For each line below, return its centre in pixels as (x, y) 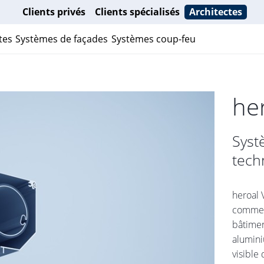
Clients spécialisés (137, 12)
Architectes (215, 12)
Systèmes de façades (62, 39)
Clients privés (54, 12)
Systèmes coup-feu (154, 39)
